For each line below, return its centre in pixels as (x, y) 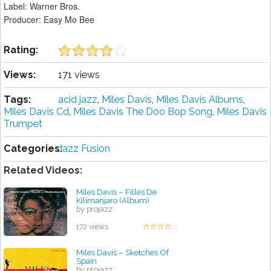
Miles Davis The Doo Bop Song (143, 112)
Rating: (21, 50)
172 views (92, 227)
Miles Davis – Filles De (116, 192)
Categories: (33, 149)
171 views (79, 75)
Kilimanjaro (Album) (113, 201)
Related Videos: (43, 171)
